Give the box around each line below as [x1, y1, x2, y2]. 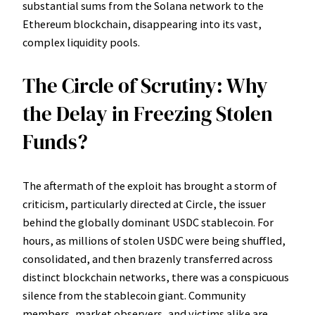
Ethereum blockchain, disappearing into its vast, [22, 16, 262, 31]
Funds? [22, 128, 88, 157]
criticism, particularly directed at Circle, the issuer [22, 197, 266, 212]
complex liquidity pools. [22, 34, 140, 49]
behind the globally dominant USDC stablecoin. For [22, 215, 274, 230]
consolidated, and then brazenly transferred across [22, 252, 273, 266]
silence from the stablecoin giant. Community [22, 288, 246, 303]
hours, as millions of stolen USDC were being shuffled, [22, 233, 285, 248]
